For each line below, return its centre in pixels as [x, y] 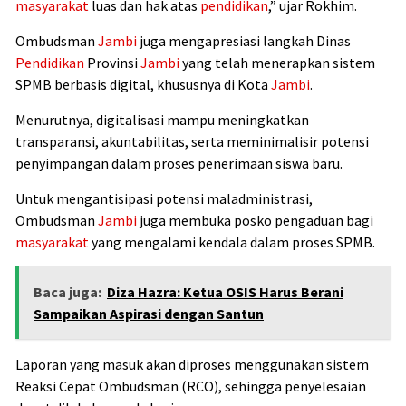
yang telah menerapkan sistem [277, 63]
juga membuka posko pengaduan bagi [255, 221]
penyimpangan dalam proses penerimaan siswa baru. [179, 164]
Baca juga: [68, 292]
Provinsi [112, 63]
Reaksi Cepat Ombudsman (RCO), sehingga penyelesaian [191, 387]
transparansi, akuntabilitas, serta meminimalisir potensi [192, 142]
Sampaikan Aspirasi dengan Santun [149, 314]
